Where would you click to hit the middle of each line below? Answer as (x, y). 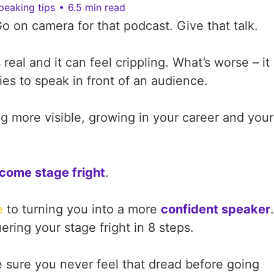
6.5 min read (97, 7)
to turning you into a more (82, 209)
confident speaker (216, 209)
